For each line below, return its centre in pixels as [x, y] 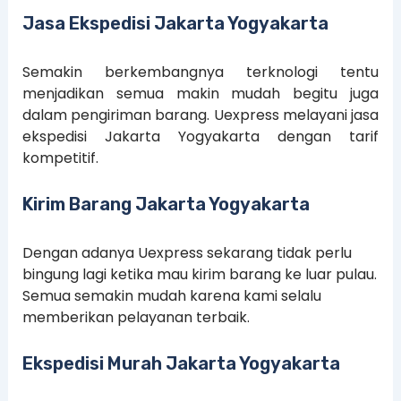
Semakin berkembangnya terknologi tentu [200, 73]
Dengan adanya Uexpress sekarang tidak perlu [187, 252]
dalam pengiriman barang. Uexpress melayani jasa [200, 115]
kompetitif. [60, 158]
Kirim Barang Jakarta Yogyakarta [166, 204]
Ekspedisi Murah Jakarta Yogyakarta [181, 363]
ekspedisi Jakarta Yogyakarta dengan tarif [200, 137]
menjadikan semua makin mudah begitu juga [200, 94]
